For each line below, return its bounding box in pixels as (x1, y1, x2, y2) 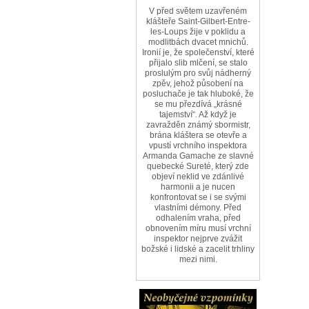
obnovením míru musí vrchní (145, 223, 251, 233)
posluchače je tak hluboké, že (142, 88, 254, 99)
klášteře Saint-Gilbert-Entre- (146, 16, 250, 26)
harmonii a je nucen (161, 181, 235, 192)
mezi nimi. (179, 254, 217, 264)
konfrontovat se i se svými (150, 192, 246, 202)
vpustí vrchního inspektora (149, 140, 247, 150)
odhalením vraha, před (155, 212, 241, 223)
